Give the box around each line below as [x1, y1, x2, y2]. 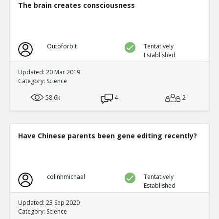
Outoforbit [46, 42, 77, 50]
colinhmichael [46, 173, 85, 181]
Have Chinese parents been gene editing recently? [18, 131, 197, 140]
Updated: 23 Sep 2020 [18, 198, 80, 207]
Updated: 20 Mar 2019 [18, 68, 80, 76]
